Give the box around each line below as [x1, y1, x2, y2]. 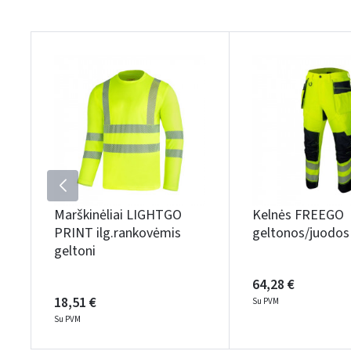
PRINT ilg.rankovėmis [54, 223, 181, 243]
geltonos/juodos [252, 223, 349, 243]
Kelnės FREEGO [252, 205, 344, 225]
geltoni [54, 241, 96, 261]
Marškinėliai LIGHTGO [54, 205, 182, 225]
